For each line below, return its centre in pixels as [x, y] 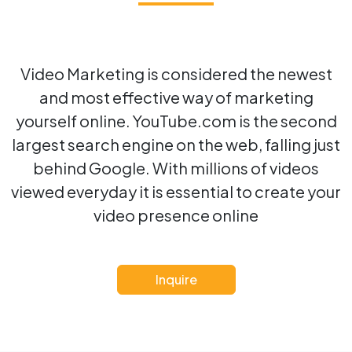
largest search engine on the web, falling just [176, 144]
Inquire [176, 279]
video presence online [176, 215]
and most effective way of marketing [176, 97]
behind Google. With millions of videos [176, 168]
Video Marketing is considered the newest [176, 73]
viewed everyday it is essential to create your [176, 191]
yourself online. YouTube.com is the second [176, 121]
